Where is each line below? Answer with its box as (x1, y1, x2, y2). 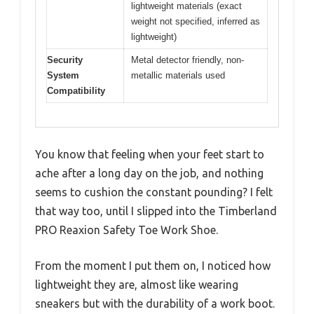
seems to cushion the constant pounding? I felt (35, 186, 273, 199)
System (47, 69, 79, 81)
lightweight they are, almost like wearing (35, 278, 238, 292)
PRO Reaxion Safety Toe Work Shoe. (35, 224, 218, 237)
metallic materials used (131, 69, 225, 81)
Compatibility (47, 85, 105, 96)
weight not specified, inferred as (131, 15, 260, 27)
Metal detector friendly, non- (131, 54, 244, 65)
